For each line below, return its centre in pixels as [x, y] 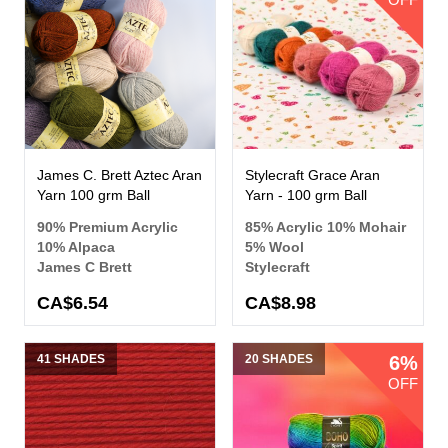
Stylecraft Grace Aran [312, 175]
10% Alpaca [76, 247]
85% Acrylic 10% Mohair [325, 227]
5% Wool [274, 247]
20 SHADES [279, 359]
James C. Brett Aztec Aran [119, 175]
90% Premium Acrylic [107, 227]
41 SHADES [71, 359]
